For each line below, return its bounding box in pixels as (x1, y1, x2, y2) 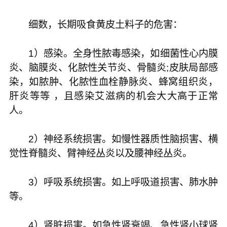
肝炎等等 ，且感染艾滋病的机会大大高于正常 (9, 90, 218, 101)
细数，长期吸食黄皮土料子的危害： (9, 19, 182, 30)
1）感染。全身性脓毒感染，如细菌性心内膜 (9, 48, 218, 59)
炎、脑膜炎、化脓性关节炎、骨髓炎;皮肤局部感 (9, 62, 218, 73)
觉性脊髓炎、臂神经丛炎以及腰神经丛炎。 (9, 147, 192, 159)
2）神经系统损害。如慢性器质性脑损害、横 (9, 133, 218, 144)
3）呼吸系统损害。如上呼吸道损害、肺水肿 (9, 176, 218, 187)
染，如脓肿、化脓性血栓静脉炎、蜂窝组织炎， (9, 76, 218, 87)
